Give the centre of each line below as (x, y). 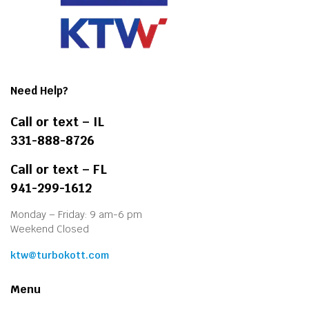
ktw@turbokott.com (60, 255)
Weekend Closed (50, 229)
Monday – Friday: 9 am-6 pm (77, 215)
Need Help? (39, 91)
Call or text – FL (59, 169)
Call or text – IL (57, 122)
